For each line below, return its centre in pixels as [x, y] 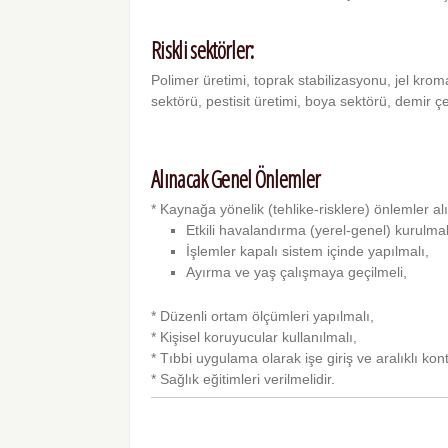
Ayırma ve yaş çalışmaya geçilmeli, [297, 272]
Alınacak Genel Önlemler [236, 179]
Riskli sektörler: [202, 50]
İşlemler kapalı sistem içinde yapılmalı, [308, 251]
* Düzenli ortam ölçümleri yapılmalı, [263, 316]
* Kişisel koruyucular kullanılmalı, [254, 337]
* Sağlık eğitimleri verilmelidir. [243, 379]
